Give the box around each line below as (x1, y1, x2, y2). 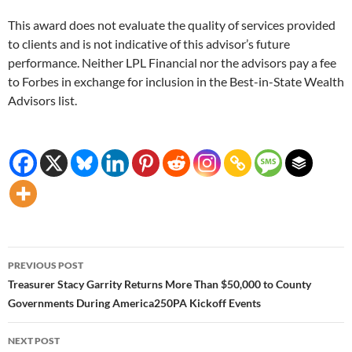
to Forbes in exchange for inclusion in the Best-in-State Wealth (8, 74, 344, 90)
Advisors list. (8, 93, 77, 108)
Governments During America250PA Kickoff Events (8, 296, 261, 310)
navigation (7, 274, 104, 300)
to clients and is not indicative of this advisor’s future (8, 36, 290, 52)
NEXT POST (8, 335, 60, 347)
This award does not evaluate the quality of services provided (8, 17, 335, 33)
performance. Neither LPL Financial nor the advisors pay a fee (8, 55, 336, 71)
